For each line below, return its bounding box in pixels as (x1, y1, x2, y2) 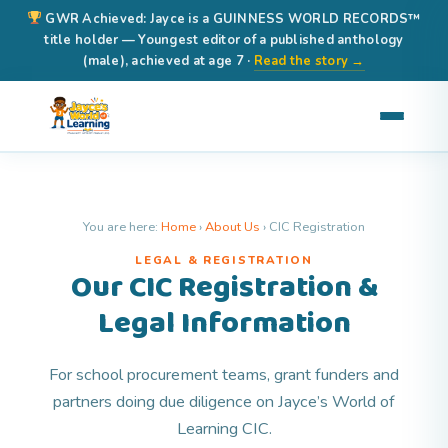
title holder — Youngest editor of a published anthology (44, 30, 404, 49)
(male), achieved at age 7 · (83, 51, 254, 70)
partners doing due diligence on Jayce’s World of (53, 391, 395, 414)
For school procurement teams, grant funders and (49, 364, 399, 387)
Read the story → (253, 51, 365, 70)
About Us (205, 217, 260, 236)
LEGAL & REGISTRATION (135, 252, 313, 269)
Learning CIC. (176, 418, 272, 441)
